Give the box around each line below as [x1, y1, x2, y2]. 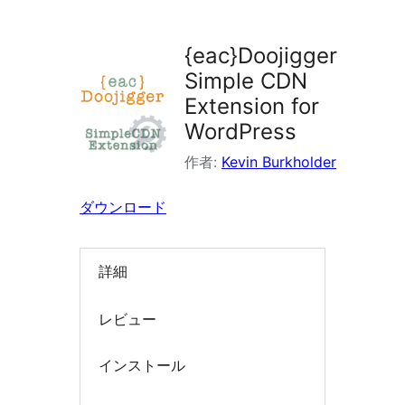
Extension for [184, 93, 319, 119]
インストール [99, 356, 185, 375]
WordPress [184, 118, 297, 145]
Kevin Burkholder [221, 153, 336, 171]
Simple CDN [184, 68, 307, 94]
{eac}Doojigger [184, 42, 337, 69]
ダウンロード [80, 198, 166, 216]
